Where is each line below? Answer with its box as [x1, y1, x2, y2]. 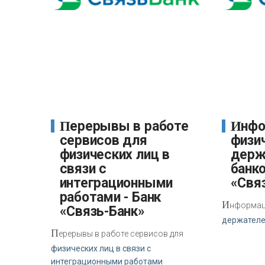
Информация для [230, 118, 241, 134]
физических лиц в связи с [50, 243, 151, 253]
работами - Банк [59, 189, 161, 205]
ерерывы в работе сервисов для [58, 228, 183, 238]
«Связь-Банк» [59, 203, 145, 219]
